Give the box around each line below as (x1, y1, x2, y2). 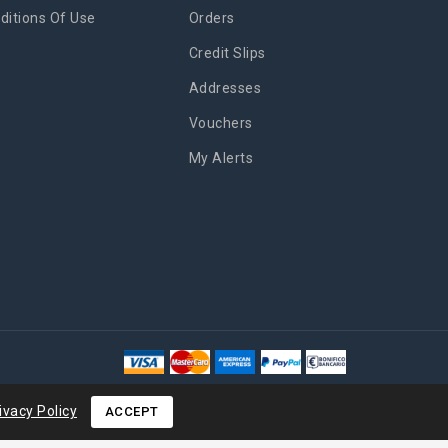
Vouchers (188, 115, 253, 132)
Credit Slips (188, 45, 266, 62)
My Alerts (188, 150, 254, 167)
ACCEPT (104, 404, 159, 419)
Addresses (188, 80, 262, 97)
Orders (188, 10, 235, 27)
